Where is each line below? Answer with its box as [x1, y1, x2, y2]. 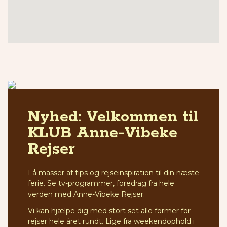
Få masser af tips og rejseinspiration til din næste [28, 168, 199, 178]
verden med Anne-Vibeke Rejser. [28, 190, 145, 199]
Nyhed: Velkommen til [28, 107, 199, 127]
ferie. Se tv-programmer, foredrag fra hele [28, 179, 174, 188]
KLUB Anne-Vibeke [28, 123, 177, 143]
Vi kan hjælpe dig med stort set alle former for [28, 206, 191, 216]
